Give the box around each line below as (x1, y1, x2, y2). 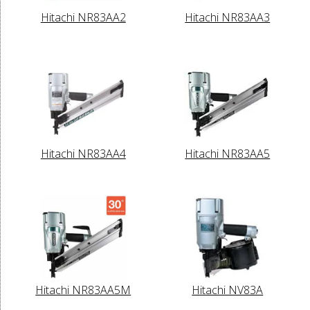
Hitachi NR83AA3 (185, 9, 271, 25)
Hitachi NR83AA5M (35, 282, 131, 298)
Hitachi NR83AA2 (40, 9, 126, 25)
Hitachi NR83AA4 (40, 145, 126, 161)
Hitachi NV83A (192, 282, 264, 298)
